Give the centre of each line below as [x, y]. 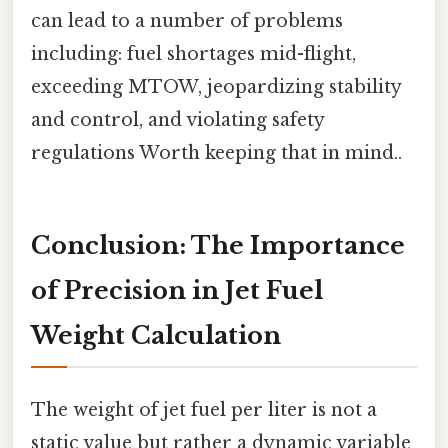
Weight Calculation [156, 335]
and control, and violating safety [177, 119]
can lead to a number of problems [187, 20]
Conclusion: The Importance [218, 245]
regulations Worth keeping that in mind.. [216, 152]
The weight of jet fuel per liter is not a [204, 409]
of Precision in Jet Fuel [177, 290]
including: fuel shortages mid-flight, [193, 53]
